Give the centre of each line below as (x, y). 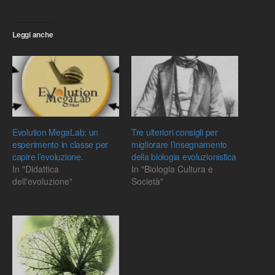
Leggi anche (33, 34)
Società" (147, 181)
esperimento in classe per (60, 145)
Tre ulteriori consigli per (175, 132)
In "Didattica (36, 169)
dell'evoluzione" (42, 181)
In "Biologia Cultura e (172, 169)
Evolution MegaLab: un (56, 132)
